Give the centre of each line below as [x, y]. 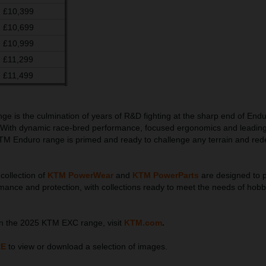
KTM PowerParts [166, 175]
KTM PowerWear [80, 175]
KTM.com [143, 223]
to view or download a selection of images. [87, 247]
